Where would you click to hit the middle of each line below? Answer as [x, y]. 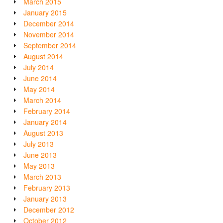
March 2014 [42, 100]
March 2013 [42, 177]
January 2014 [45, 122]
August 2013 [43, 133]
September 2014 [50, 46]
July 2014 [39, 67]
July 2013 [39, 144]
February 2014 [47, 111]
